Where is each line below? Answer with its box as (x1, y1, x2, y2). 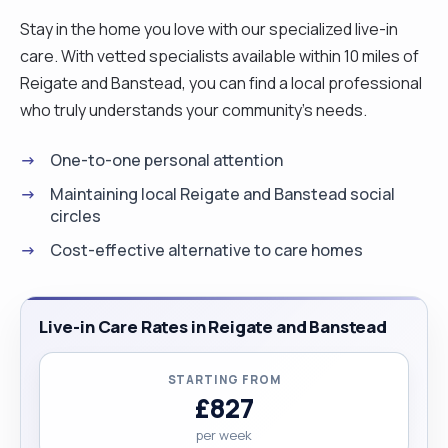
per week (196, 425, 252, 444)
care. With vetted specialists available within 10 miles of (20, 44, 419, 67)
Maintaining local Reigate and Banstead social (50, 182, 395, 205)
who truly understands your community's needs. (20, 98, 367, 121)
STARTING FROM (167, 371, 281, 387)
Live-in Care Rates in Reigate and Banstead (39, 314, 387, 338)
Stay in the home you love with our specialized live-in (20, 17, 398, 40)
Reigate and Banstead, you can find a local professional (20, 71, 422, 94)
